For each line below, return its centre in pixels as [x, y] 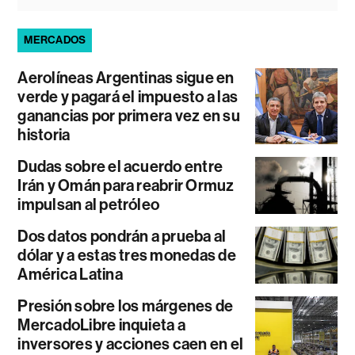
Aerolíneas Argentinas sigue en [126, 78]
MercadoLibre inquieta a [101, 325]
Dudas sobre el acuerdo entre [120, 167]
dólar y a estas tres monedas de [127, 256]
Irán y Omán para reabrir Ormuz [126, 186]
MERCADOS [55, 40]
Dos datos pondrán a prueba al [122, 237]
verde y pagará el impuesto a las [128, 97]
